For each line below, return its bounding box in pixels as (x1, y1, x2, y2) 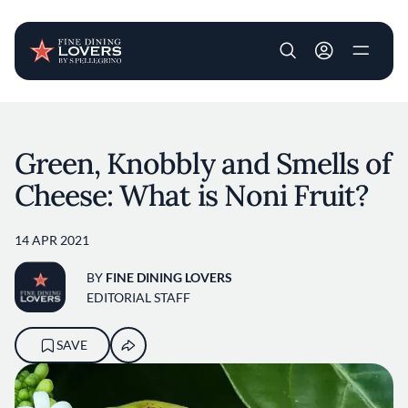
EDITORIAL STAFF (87, 289, 190, 305)
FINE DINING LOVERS (106, 269, 232, 285)
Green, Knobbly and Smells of (15, 145, 392, 182)
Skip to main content (202, 104, 325, 120)
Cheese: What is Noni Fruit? (15, 177, 369, 214)
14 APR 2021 (15, 232, 89, 248)
